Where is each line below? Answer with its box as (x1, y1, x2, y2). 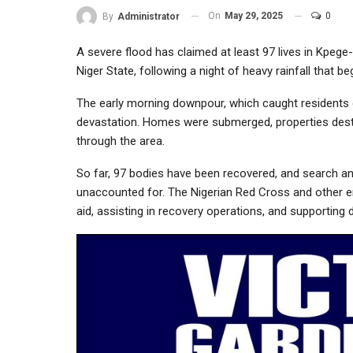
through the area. (76, 133, 165, 148)
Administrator (117, 10, 180, 22)
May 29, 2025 (225, 10, 283, 21)
